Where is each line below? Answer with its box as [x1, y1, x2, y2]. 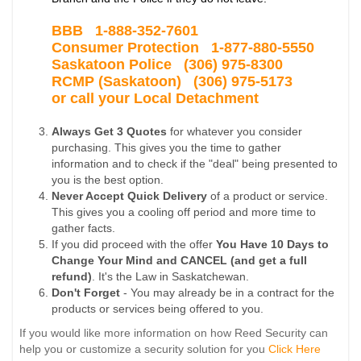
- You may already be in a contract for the [123, 285, 335, 299]
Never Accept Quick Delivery [52, 189, 208, 202]
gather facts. [52, 221, 116, 234]
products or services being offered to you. [52, 301, 264, 315]
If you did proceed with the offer [52, 237, 217, 251]
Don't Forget [52, 285, 124, 299]
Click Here [268, 342, 322, 355]
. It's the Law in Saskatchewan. [92, 269, 250, 283]
